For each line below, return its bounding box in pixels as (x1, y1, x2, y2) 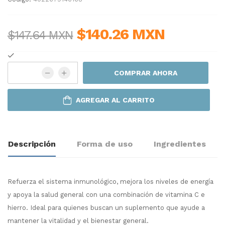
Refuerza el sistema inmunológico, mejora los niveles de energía (8, 178, 213, 186)
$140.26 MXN (77, 25, 165, 43)
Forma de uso (77, 139, 133, 149)
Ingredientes (154, 139, 206, 149)
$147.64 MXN (8, 28, 73, 43)
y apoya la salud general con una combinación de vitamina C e (8, 191, 205, 199)
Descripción (8, 139, 56, 149)
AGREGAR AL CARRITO (76, 96, 155, 104)
